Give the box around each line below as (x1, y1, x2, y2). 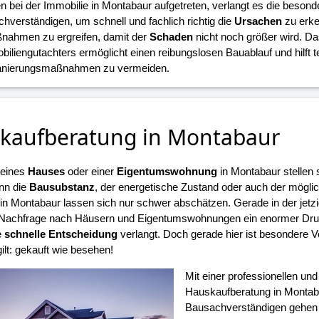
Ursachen (234, 14, 282, 27)
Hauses (27, 165, 65, 178)
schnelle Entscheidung (4, 228, 117, 241)
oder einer (64, 165, 117, 178)
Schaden (149, 30, 193, 43)
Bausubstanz (28, 181, 95, 194)
